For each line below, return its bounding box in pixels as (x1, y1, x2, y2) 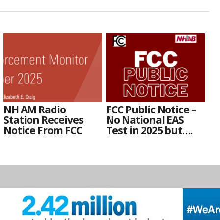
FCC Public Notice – (106, 102, 196, 116)
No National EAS (106, 112, 184, 127)
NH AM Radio (3, 102, 66, 116)
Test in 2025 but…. (106, 123, 192, 137)
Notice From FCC (3, 123, 82, 137)
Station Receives (3, 112, 84, 127)
